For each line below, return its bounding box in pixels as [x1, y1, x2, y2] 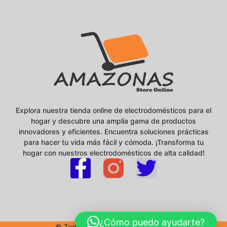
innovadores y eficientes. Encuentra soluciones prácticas [18, 127, 209, 136]
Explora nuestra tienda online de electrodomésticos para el [16, 105, 211, 115]
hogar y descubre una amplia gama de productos [31, 116, 196, 125]
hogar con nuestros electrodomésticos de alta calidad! [22, 148, 205, 157]
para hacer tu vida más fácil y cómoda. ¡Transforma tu [23, 137, 204, 146]
